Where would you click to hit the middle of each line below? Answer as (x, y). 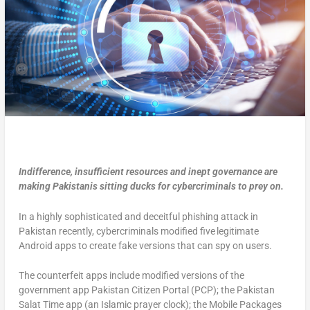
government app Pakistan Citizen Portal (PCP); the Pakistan (146, 290)
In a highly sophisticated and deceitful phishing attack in (138, 216)
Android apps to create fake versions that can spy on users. (145, 245)
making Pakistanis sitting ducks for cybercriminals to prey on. (151, 186)
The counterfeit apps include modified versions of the (131, 276)
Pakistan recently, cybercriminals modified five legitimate (138, 231)
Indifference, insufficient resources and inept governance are (148, 172)
